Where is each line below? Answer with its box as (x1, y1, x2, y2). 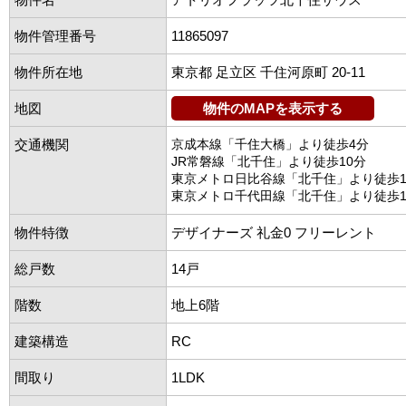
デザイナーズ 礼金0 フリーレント (171, 224, 376, 240)
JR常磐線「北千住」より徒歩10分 (171, 153, 366, 169)
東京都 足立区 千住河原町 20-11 (171, 63, 365, 80)
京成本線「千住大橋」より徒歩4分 (171, 136, 369, 151)
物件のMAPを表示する (203, 100, 343, 116)
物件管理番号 (14, 27, 96, 43)
